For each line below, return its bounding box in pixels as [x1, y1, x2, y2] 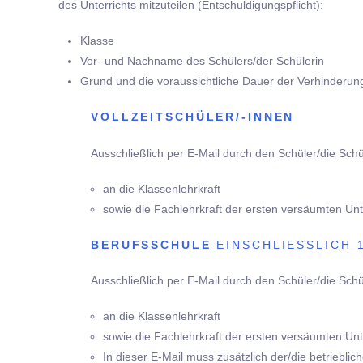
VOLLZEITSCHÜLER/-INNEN [91, 110, 295, 124]
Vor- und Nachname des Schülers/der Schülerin [80, 54, 325, 68]
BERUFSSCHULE [91, 238, 217, 252]
